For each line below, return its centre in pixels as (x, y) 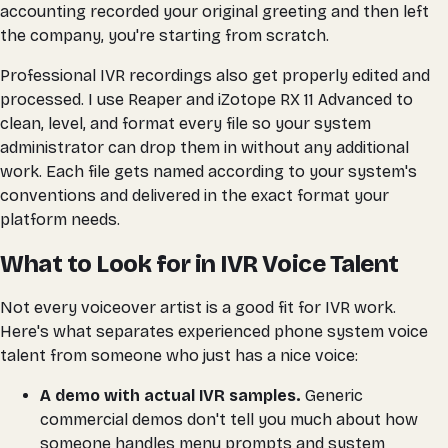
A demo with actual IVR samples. (170, 395)
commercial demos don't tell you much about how (229, 419)
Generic (332, 395)
